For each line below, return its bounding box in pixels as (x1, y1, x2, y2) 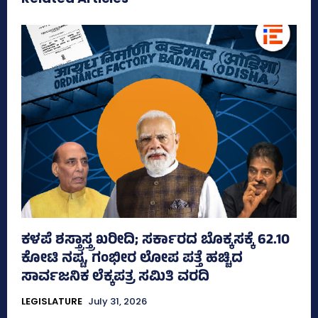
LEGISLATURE (21, 294, 82, 308)
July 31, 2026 (88, 294, 147, 308)
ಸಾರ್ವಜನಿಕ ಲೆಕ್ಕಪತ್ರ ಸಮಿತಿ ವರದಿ (21, 265, 209, 290)
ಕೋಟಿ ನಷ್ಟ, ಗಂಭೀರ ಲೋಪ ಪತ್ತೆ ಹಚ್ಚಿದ (21, 247, 243, 271)
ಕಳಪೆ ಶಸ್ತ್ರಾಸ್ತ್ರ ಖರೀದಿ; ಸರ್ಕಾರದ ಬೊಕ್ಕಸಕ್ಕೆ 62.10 (21, 229, 290, 253)
